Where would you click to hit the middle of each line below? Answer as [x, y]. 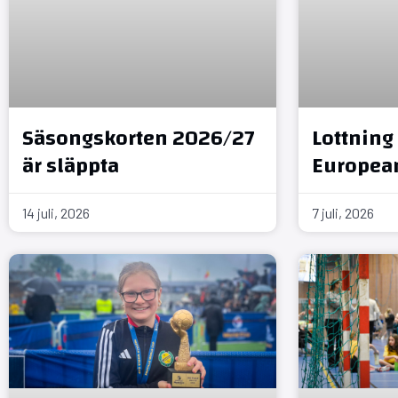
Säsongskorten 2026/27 [139, 138]
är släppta [71, 166]
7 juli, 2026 [343, 212]
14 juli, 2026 [56, 212]
